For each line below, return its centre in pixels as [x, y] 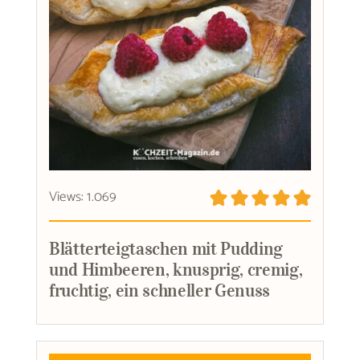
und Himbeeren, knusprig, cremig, [176, 269]
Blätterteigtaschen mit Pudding [166, 248]
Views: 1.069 [83, 196]
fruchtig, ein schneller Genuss [160, 290]
